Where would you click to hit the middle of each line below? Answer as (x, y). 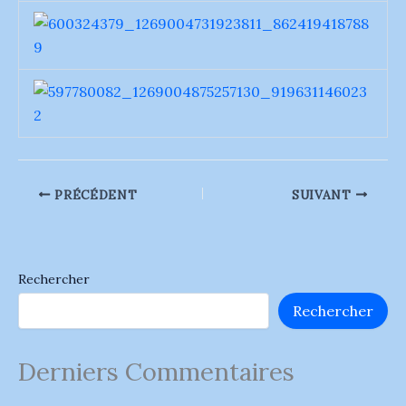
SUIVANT (324, 194)
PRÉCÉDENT (94, 194)
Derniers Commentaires (156, 371)
